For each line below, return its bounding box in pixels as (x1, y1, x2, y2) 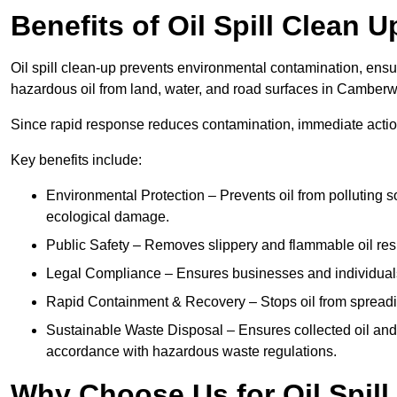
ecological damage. (46, 209, 169, 225)
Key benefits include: (11, 152, 142, 168)
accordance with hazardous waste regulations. (46, 344, 337, 360)
